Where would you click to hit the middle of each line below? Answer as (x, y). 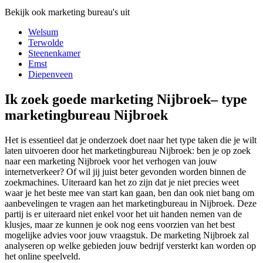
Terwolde (46, 42)
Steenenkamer (54, 53)
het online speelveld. (43, 256)
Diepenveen (50, 74)
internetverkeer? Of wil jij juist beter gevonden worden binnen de (125, 171)
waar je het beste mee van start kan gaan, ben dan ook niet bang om (129, 193)
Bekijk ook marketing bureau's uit (67, 12)
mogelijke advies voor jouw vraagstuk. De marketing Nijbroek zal (127, 235)
